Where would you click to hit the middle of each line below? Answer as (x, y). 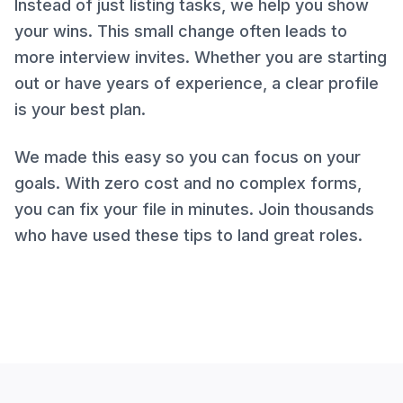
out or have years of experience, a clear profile (197, 83)
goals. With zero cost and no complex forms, (188, 183)
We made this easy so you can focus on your (188, 157)
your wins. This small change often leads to (181, 31)
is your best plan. (80, 109)
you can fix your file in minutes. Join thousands (194, 209)
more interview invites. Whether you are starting (201, 57)
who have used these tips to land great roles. (188, 235)
